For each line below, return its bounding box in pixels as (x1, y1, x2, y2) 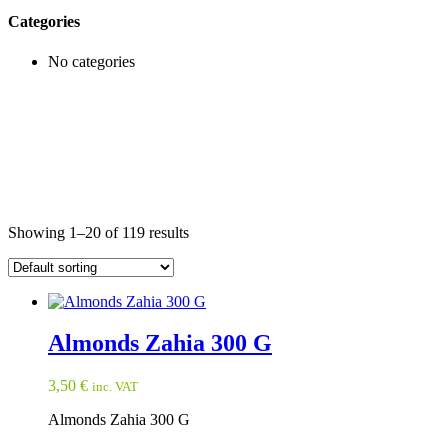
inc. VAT (92, 379, 138, 395)
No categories (48, 52, 135, 70)
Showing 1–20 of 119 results (8, 223, 189, 241)
